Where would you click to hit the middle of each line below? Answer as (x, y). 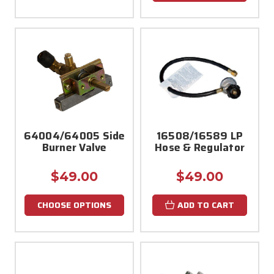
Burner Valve (74, 147)
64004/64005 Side (74, 135)
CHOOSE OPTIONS (74, 205)
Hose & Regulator (200, 147)
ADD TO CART (206, 205)
